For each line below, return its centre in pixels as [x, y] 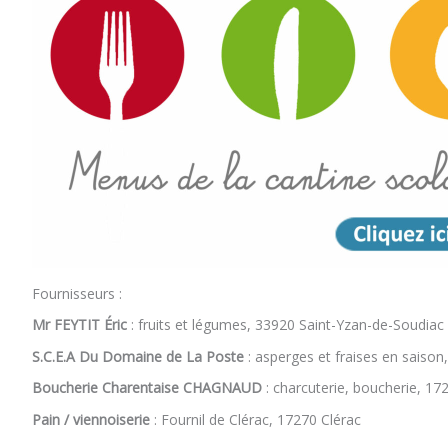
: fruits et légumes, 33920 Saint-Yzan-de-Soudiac [285, 325]
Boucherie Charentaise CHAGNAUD [147, 388]
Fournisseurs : [77, 293]
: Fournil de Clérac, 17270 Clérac [255, 419]
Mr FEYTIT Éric [79, 325]
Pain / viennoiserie [91, 419]
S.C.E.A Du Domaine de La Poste [138, 356]
